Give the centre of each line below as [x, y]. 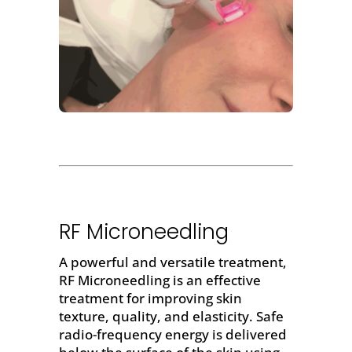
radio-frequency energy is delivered [172, 334]
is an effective [215, 280]
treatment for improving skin [150, 298]
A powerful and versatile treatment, [172, 262]
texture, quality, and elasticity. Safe [171, 316]
